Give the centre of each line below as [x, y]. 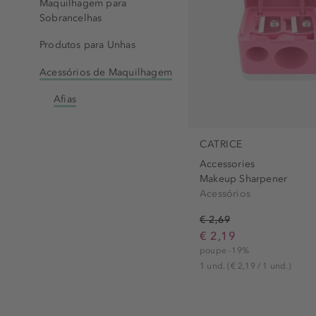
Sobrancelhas [71, 18]
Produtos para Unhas [87, 45]
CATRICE [221, 145]
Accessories [227, 164]
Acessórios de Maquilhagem [106, 72]
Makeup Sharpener [244, 178]
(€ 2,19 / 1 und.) [259, 266]
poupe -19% [224, 250]
